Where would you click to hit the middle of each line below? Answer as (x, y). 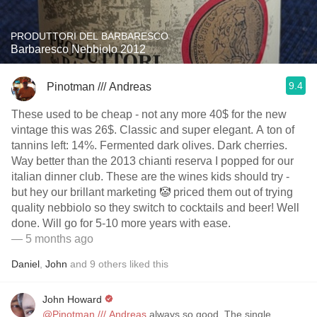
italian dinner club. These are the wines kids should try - (150, 177)
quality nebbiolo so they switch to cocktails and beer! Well (155, 208)
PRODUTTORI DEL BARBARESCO (90, 36)
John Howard (72, 299)
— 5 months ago (52, 239)
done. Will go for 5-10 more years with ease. (121, 223)
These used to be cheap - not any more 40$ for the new (149, 114)
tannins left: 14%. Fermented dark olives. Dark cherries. (149, 145)
